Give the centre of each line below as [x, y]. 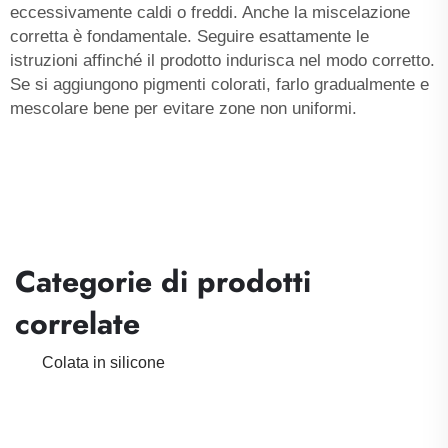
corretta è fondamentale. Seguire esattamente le [189, 36]
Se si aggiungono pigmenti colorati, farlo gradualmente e [219, 84]
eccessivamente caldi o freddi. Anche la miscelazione [210, 12]
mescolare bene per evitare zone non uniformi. [183, 108]
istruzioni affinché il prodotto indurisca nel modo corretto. [222, 60]
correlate [77, 323]
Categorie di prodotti [163, 281]
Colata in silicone [103, 362]
